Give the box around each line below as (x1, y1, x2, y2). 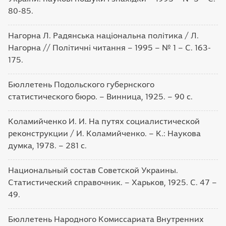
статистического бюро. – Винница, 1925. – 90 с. (8, 92, 193, 101)
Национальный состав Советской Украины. (8, 166, 178, 175)
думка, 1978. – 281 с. (8, 141, 87, 150)
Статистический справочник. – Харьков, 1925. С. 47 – (8, 178, 217, 187)
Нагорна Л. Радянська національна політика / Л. (8, 31, 199, 40)
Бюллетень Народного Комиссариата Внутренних (8, 215, 204, 223)
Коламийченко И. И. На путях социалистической (8, 117, 200, 126)
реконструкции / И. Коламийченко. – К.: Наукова (8, 129, 201, 138)
